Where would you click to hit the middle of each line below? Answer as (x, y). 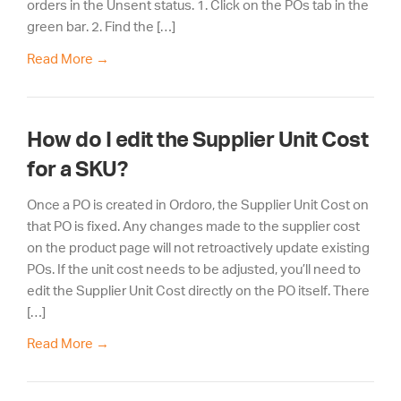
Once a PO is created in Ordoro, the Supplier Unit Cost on (198, 204)
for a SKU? (77, 168)
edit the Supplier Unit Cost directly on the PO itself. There (198, 290)
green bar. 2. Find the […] (101, 27)
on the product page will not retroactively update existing (198, 247)
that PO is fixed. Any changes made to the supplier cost (193, 226)
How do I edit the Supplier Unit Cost (197, 139)
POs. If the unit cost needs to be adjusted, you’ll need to (194, 269)
